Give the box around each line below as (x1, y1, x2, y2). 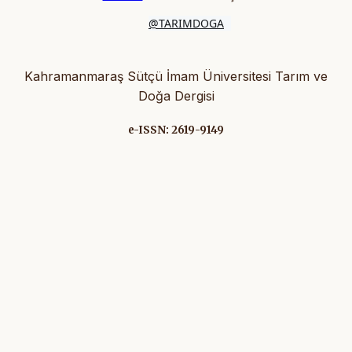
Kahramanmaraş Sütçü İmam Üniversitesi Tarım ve (24, 68, 328, 85)
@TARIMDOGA (148, 16, 224, 31)
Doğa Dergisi (137, 88, 214, 104)
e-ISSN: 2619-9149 (128, 123, 224, 137)
